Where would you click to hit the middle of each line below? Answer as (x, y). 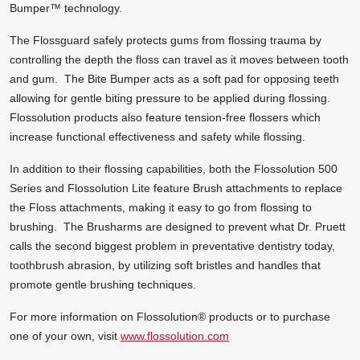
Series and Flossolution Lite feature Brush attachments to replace (176, 188)
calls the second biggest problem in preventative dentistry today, (172, 245)
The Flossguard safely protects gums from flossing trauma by (166, 40)
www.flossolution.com (175, 335)
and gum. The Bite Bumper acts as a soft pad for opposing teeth (174, 78)
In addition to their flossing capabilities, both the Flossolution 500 (174, 168)
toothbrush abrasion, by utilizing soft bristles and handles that (165, 265)
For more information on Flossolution (104, 316)
